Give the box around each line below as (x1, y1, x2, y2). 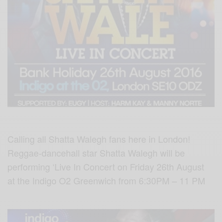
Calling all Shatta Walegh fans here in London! (7, 132, 191, 146)
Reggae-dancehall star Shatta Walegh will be (7, 146, 185, 160)
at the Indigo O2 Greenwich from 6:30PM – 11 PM (7, 174, 206, 187)
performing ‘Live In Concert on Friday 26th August (7, 160, 205, 173)
